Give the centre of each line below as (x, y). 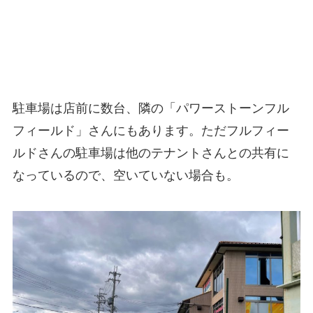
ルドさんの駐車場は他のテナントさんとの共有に (151, 153)
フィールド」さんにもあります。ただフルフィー (151, 130)
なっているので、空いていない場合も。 (125, 175)
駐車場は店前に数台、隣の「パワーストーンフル (151, 108)
